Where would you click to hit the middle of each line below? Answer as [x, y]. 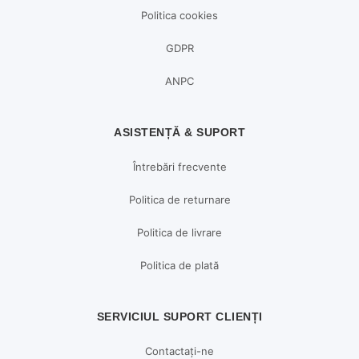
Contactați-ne [179, 351]
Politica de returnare [179, 200]
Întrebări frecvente [179, 167]
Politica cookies [179, 15]
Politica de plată [179, 265]
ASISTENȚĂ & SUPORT [179, 132]
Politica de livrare [179, 232]
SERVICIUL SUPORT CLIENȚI [179, 317]
